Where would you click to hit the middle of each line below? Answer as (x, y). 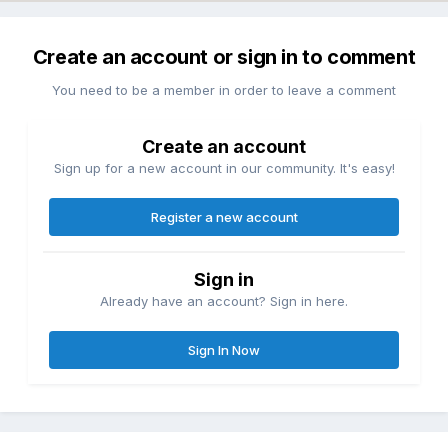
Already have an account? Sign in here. (224, 300)
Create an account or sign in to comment (224, 56)
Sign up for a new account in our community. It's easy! (224, 167)
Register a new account (224, 216)
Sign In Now (224, 349)
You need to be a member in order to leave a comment (224, 89)
